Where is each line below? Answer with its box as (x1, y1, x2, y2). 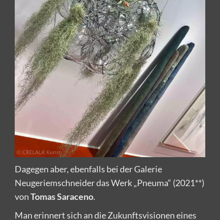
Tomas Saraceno (30, 191, 93, 202)
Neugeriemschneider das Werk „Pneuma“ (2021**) (15, 177, 204, 188)
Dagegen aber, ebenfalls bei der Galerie (15, 163, 162, 174)
